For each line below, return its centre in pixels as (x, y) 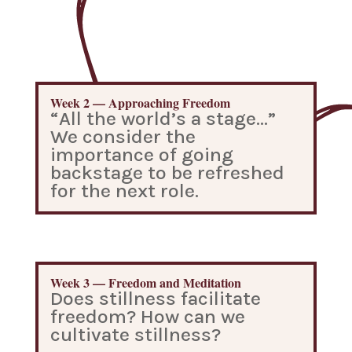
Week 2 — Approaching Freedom (140, 103)
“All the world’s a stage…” (163, 118)
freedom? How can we (147, 316)
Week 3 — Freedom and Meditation (145, 282)
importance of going (141, 154)
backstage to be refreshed (167, 172)
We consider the (123, 136)
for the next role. (124, 191)
